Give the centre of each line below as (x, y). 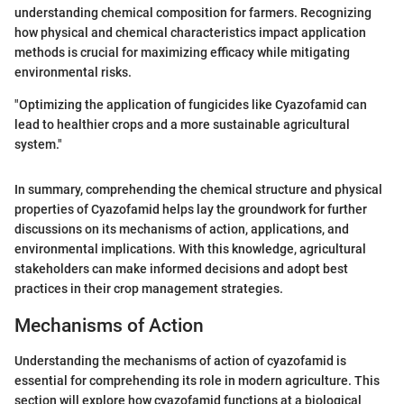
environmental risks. (73, 73)
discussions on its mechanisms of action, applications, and (182, 230)
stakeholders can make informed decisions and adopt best (181, 269)
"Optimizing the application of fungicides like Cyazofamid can (191, 105)
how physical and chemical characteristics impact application (190, 33)
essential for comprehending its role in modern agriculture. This (197, 380)
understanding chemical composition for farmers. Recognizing (193, 13)
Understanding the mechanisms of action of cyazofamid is (180, 360)
